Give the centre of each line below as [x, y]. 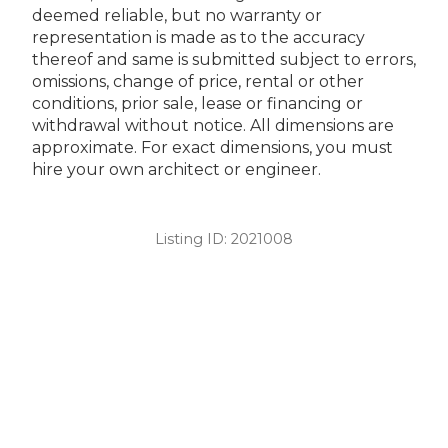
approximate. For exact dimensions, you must [212, 147]
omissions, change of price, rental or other [198, 81]
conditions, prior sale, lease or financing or [197, 103]
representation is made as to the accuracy [198, 37]
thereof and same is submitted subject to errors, [224, 59]
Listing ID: [193, 238]
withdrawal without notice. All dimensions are [213, 125]
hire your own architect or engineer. [176, 169]
